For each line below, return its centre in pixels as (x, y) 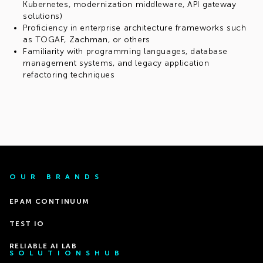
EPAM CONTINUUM (50, 201)
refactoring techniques (69, 75)
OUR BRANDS (56, 177)
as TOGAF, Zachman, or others (87, 40)
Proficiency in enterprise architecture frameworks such (135, 28)
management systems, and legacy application (116, 63)
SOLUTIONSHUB (67, 253)
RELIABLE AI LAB (43, 246)
